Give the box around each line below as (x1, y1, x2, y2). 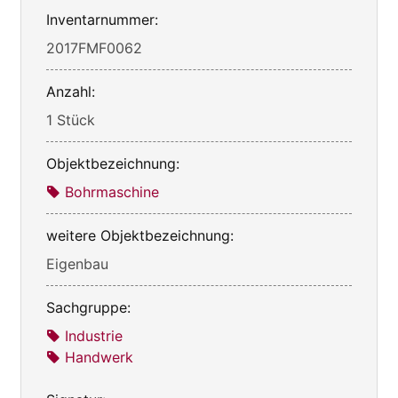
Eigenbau (46, 255, 108, 274)
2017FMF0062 (46, 39, 142, 58)
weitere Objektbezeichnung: (46, 227, 234, 245)
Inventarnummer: (46, 11, 158, 29)
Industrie (65, 327, 123, 346)
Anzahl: (46, 83, 95, 101)
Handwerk (65, 348, 133, 367)
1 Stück (46, 111, 95, 130)
